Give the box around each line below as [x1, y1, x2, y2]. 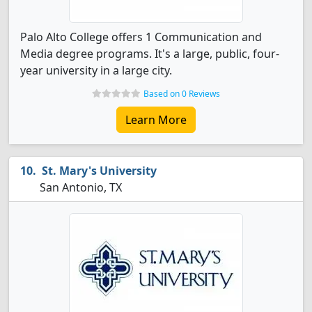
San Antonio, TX [37, 180, 122, 195]
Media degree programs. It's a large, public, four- [20, 46, 279, 61]
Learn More [125, 112, 187, 127]
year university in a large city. [20, 63, 172, 78]
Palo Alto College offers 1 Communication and [20, 29, 262, 45]
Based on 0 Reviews [143, 88, 220, 100]
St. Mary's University [42, 163, 157, 178]
